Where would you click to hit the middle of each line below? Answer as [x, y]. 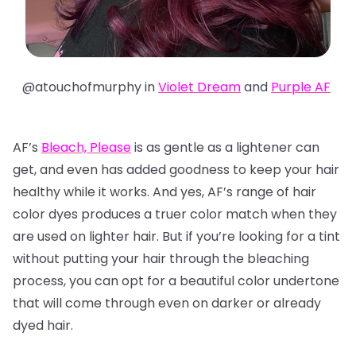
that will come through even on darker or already [167, 303]
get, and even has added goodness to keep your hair [176, 170]
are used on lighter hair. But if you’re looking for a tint [176, 236]
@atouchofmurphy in [90, 87]
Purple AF [301, 87]
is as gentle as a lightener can [225, 147]
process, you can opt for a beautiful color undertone [176, 281]
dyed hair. [44, 325]
